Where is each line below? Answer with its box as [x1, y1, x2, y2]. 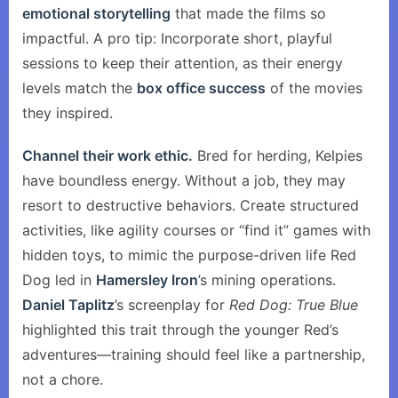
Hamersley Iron [96, 271, 198, 289]
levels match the [22, 79, 137, 97]
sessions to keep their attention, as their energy [22, 54, 343, 72]
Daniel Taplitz [22, 296, 115, 314]
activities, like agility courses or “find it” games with [22, 221, 370, 239]
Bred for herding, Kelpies [193, 147, 362, 164]
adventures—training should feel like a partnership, [22, 346, 365, 363]
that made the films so [171, 4, 326, 22]
